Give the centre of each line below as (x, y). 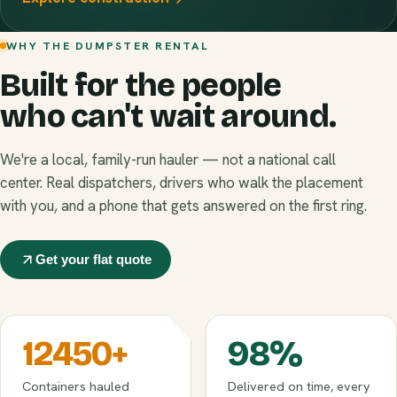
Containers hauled (76, 386)
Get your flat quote (93, 260)
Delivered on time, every (299, 386)
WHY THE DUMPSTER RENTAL (107, 45)
